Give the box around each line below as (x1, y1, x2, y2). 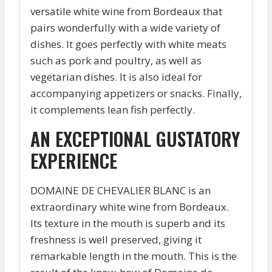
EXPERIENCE (30, 147, 117, 175)
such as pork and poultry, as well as (30, 53, 202, 68)
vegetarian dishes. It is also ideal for (30, 70, 202, 84)
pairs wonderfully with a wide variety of (30, 21, 220, 35)
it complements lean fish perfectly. (30, 103, 195, 117)
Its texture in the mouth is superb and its (30, 216, 225, 231)
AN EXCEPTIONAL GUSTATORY (30, 125, 240, 153)
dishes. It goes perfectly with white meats (30, 37, 226, 52)
